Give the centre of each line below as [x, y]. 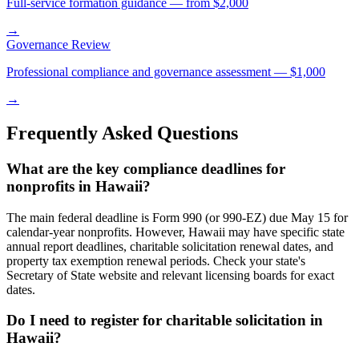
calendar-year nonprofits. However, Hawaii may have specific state [175, 232]
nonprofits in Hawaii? [79, 186]
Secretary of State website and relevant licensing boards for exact [170, 275]
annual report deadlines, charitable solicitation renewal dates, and [170, 246]
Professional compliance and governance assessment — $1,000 [166, 72]
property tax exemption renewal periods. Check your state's [156, 260]
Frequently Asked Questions [122, 133]
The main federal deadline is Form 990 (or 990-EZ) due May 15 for [177, 217]
